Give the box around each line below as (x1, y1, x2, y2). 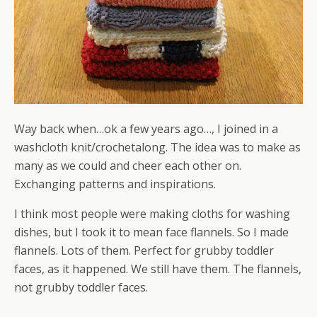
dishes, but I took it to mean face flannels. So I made (14, 224, 289, 240)
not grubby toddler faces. (14, 279, 148, 295)
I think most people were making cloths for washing (14, 206, 290, 221)
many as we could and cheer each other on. (14, 158, 241, 173)
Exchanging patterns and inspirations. (14, 176, 216, 192)
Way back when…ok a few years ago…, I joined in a (14, 121, 278, 137)
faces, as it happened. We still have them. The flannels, (14, 261, 301, 277)
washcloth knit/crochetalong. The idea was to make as (14, 139, 301, 155)
